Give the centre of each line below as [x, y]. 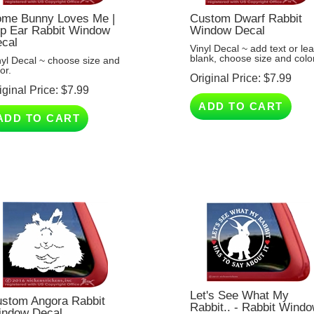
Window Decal [228, 18]
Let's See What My [240, 282]
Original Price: [226, 66]
